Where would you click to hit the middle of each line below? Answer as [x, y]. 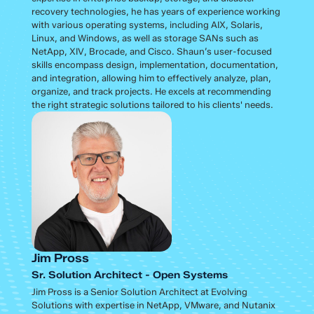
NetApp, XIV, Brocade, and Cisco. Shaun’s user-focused [151, 51]
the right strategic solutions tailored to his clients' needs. [152, 104]
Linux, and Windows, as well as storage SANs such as [145, 37]
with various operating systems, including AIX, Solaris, [147, 24]
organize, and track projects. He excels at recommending [151, 91]
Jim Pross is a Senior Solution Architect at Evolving [139, 291]
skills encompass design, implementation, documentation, [155, 64]
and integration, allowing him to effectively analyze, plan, [151, 77]
